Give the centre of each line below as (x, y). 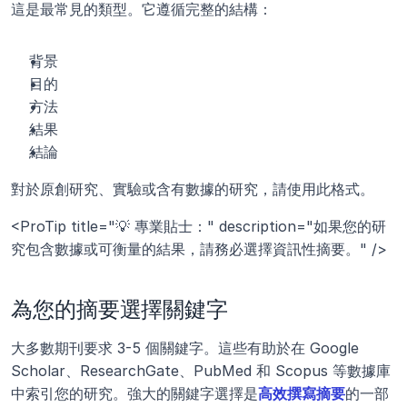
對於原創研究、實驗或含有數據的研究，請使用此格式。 (193, 189)
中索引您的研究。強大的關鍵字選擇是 (134, 394)
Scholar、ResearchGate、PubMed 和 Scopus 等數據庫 (201, 371)
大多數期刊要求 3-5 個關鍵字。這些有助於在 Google (185, 348)
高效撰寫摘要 (302, 394)
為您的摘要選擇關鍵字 (119, 310)
